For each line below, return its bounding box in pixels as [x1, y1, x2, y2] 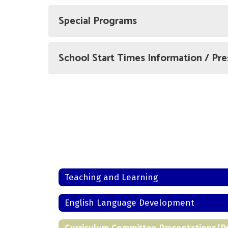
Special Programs [59, 13, 137, 30]
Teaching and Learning [65, 172, 158, 183]
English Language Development [65, 197, 194, 208]
